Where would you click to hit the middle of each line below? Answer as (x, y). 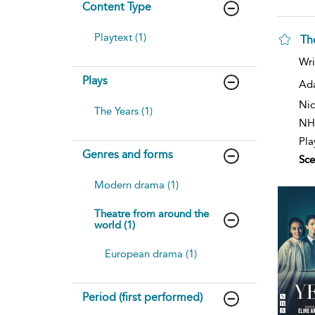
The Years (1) (123, 111)
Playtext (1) (120, 37)
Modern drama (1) (136, 185)
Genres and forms (128, 154)
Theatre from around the (152, 213)
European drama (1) (151, 253)
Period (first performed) (142, 297)
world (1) (115, 225)
